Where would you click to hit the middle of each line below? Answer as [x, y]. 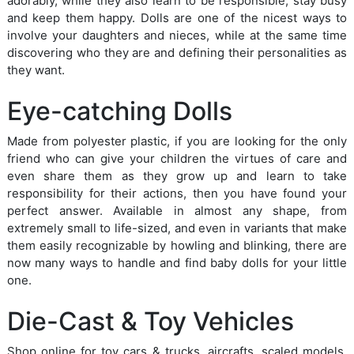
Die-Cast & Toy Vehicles [151, 321]
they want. [36, 70]
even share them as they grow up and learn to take [177, 175]
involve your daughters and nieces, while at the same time [177, 35]
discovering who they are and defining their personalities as [177, 52]
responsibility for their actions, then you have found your [177, 193]
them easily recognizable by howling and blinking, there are [177, 245]
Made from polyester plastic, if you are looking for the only [177, 141]
